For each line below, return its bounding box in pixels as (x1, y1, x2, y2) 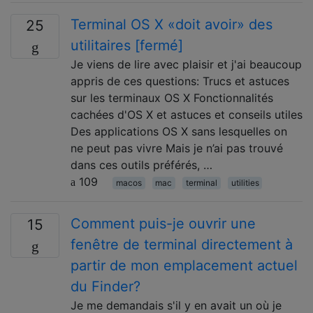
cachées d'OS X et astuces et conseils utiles (71, 107, 303, 122)
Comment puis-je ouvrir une (71, 214, 256, 232)
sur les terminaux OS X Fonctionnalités (71, 90, 273, 105)
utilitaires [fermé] (71, 36, 183, 54)
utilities (231, 177, 259, 188)
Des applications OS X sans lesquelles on (71, 124, 287, 138)
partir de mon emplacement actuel (71, 256, 298, 274)
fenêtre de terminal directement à (71, 235, 293, 253)
